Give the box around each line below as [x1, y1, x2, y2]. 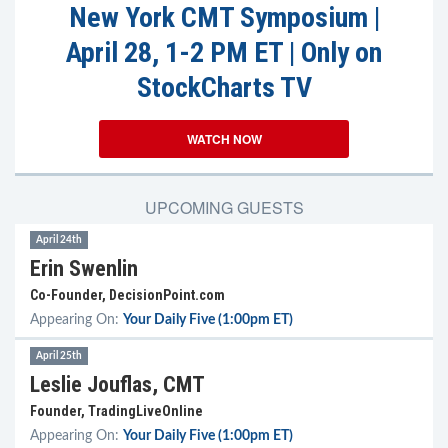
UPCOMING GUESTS [144, 196, 304, 219]
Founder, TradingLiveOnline [30, 403, 203, 419]
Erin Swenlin [30, 256, 138, 281]
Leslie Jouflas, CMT [30, 372, 205, 397]
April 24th [36, 235, 82, 245]
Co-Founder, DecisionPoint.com [30, 287, 225, 303]
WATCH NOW [186, 130, 262, 148]
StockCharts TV [136, 71, 312, 104]
